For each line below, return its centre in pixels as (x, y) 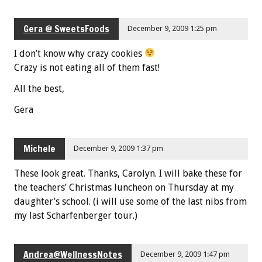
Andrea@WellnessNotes (73, 254)
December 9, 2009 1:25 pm (173, 29)
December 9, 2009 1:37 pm (119, 149)
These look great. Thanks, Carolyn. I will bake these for (128, 173)
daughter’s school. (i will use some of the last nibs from (130, 201)
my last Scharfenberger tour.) (76, 215)
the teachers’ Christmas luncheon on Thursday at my (124, 187)
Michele (39, 149)
